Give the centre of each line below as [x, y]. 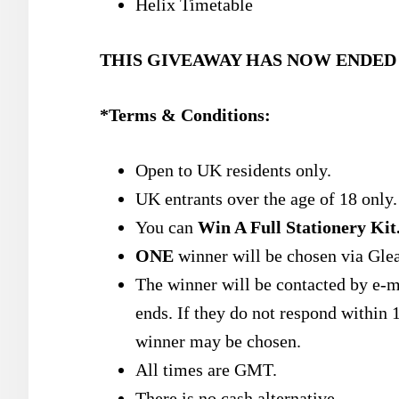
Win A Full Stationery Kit [297, 227]
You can [167, 227]
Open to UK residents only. [233, 170]
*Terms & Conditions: [185, 115]
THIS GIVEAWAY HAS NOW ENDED [248, 60]
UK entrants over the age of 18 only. [266, 199]
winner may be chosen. [218, 341]
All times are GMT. [206, 370]
